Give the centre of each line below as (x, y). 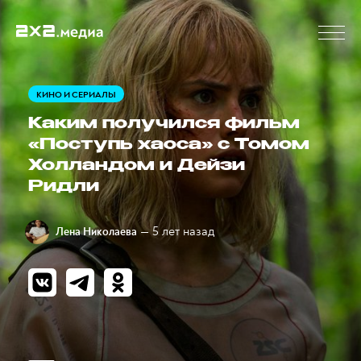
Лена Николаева (96, 232)
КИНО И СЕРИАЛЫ (76, 95)
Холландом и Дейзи (137, 166)
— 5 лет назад (177, 231)
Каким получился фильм (164, 124)
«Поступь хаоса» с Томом (169, 145)
